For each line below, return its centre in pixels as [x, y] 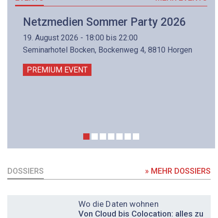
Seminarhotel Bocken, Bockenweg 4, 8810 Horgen [108, 50]
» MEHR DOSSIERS [178, 171]
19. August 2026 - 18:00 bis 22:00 [80, 38]
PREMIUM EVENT [57, 70]
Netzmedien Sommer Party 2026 [104, 22]
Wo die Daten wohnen [118, 204]
